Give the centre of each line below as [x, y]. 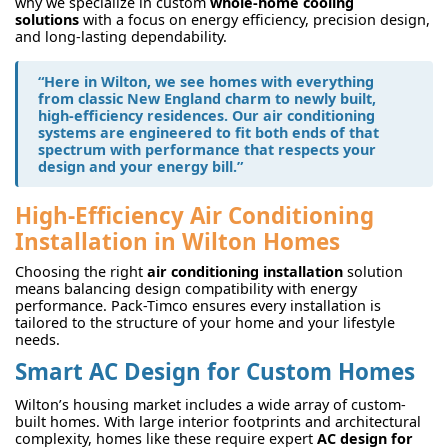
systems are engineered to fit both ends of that [208, 132]
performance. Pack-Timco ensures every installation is [198, 305]
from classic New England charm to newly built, [207, 98]
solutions [47, 19]
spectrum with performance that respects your [207, 149]
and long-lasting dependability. [121, 36]
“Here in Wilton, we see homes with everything [206, 81]
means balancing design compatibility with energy [186, 288]
